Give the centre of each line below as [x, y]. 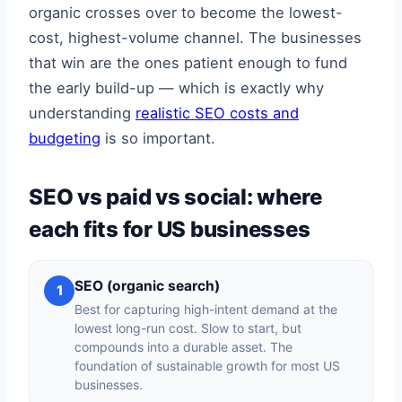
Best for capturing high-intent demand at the [206, 309]
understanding [82, 113]
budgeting [65, 138]
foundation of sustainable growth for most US [207, 365]
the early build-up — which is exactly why [176, 87]
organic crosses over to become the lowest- [186, 12]
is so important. [158, 138]
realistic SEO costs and [217, 113]
